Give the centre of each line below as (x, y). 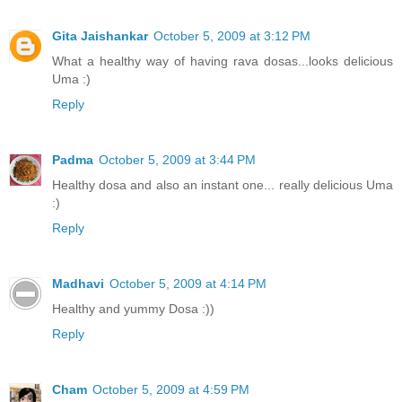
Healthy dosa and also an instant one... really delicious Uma (223, 184)
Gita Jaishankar (100, 35)
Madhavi (78, 283)
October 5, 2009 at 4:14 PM (188, 283)
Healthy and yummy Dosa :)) (133, 308)
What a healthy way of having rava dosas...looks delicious (223, 61)
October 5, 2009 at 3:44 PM (177, 159)
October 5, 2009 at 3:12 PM (232, 35)
